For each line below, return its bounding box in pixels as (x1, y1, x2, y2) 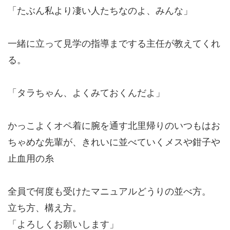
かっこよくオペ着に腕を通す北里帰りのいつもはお (8, 120, 220, 131)
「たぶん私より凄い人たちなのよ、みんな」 (8, 5, 193, 16)
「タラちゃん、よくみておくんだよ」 (8, 87, 165, 99)
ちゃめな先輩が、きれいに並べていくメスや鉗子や (8, 137, 220, 148)
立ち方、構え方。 (8, 202, 82, 214)
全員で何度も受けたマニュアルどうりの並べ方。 (8, 186, 211, 197)
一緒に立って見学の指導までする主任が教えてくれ (8, 38, 220, 49)
